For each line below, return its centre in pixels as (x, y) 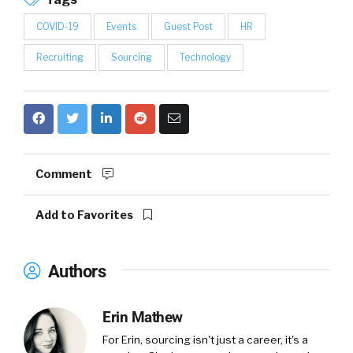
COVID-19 (58, 26)
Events (121, 26)
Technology (205, 57)
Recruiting (60, 57)
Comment (65, 174)
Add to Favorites (85, 215)
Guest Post (188, 26)
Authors (75, 271)
